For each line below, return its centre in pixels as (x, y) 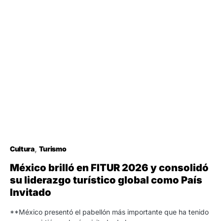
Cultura (22, 148)
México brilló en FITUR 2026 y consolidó (109, 167)
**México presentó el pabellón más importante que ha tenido (109, 212)
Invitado (31, 192)
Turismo (53, 148)
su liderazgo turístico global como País (106, 180)
